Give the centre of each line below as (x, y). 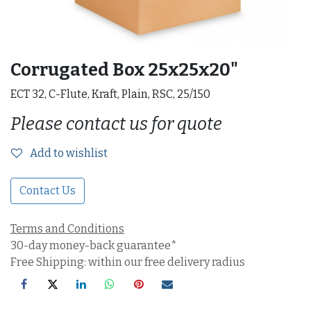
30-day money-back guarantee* (94, 245)
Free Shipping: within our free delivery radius (128, 262)
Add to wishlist (69, 153)
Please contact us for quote (116, 124)
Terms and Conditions (67, 228)
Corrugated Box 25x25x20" (124, 69)
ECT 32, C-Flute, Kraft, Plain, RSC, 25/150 (110, 94)
